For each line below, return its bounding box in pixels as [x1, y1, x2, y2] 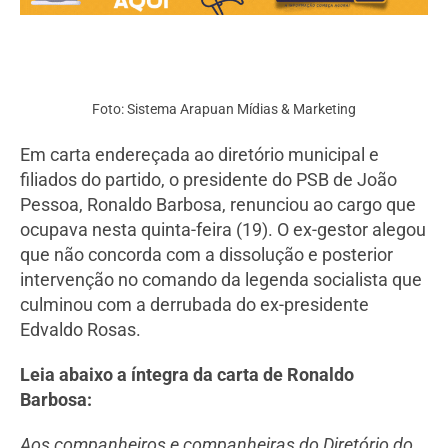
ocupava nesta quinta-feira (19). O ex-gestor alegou [20, 219, 426, 241]
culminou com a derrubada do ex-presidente [20, 294, 369, 316]
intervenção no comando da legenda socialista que [20, 269, 422, 291]
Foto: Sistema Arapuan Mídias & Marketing [92, 101, 356, 118]
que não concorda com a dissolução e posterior [20, 244, 393, 266]
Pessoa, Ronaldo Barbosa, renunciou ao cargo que [20, 194, 416, 216]
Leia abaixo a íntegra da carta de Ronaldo [20, 364, 354, 386]
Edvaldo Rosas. [20, 319, 141, 341]
